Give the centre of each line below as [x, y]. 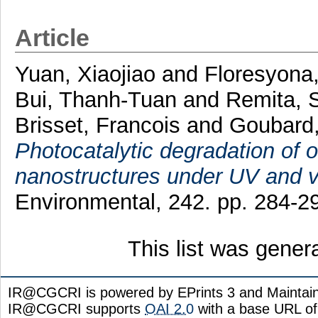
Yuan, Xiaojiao [85, 74]
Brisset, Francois [97, 125]
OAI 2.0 [169, 308]
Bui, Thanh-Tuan [95, 99]
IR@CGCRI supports [76, 308]
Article [52, 38]
